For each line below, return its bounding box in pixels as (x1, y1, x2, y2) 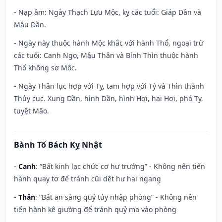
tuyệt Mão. (14, 106, 49, 116)
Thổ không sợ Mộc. (14, 63, 77, 73)
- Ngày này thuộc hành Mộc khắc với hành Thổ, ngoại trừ (14, 38, 203, 48)
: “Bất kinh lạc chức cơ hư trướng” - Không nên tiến (36, 162, 205, 171)
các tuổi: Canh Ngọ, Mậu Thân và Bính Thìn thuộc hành (14, 51, 198, 60)
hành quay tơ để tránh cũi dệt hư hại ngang (14, 174, 161, 184)
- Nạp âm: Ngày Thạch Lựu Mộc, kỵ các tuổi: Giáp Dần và (14, 7, 201, 17)
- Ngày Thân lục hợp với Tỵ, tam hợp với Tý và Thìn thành (14, 81, 204, 91)
